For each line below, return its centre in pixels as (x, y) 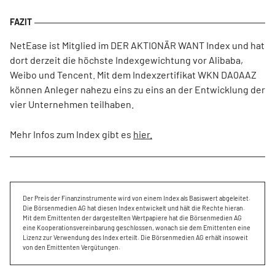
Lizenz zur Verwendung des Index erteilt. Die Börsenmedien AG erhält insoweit (135, 238)
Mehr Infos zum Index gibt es (72, 134)
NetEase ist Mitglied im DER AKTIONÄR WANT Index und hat (137, 45)
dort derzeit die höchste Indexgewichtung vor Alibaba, (126, 60)
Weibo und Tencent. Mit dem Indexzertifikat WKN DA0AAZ (133, 75)
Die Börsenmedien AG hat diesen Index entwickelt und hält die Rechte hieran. (134, 208)
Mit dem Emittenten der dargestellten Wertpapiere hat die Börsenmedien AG (132, 218)
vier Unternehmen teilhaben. (73, 104)
